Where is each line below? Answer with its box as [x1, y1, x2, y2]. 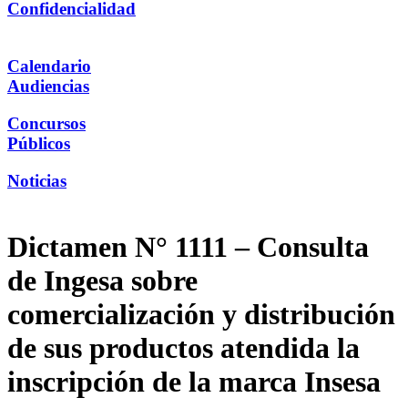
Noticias [7, 170, 66, 190]
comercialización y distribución [7, 298, 395, 331]
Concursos [7, 113, 86, 133]
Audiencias [7, 76, 89, 97]
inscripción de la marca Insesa [7, 365, 381, 399]
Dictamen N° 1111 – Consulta [7, 230, 369, 264]
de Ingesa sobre [7, 264, 198, 298]
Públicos [7, 133, 70, 153]
